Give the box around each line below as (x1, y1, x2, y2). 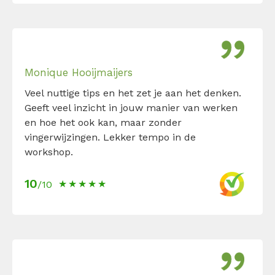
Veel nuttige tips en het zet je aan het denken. (25, 87, 241, 99)
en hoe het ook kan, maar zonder (25, 116, 182, 128)
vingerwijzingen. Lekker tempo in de (25, 131, 196, 143)
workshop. (25, 145, 73, 158)
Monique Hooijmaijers (25, 66, 133, 79)
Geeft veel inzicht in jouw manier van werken (25, 101, 238, 114)
